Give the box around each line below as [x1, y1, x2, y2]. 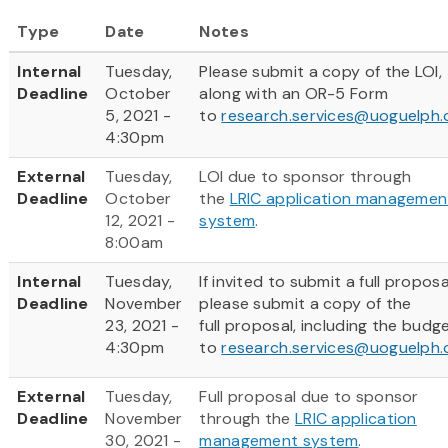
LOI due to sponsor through [199, 165, 412, 187]
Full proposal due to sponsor [199, 385, 419, 407]
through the [199, 407, 295, 429]
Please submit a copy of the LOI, [199, 60, 442, 82]
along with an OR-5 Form [199, 82, 389, 104]
